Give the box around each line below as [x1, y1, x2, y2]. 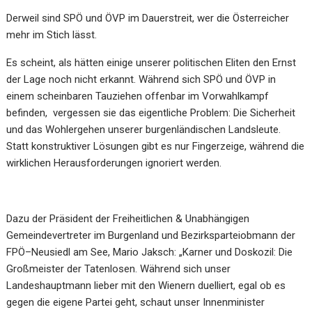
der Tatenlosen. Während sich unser [67, 263, 231, 275]
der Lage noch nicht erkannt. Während [6, 73, 182, 86]
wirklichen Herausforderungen [6, 157, 146, 169]
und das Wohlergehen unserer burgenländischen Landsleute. [6, 123, 281, 136]
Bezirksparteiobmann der [181, 229, 296, 242]
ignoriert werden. [146, 157, 222, 169]
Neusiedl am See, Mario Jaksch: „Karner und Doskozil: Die [31, 246, 293, 258]
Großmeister [6, 263, 68, 275]
